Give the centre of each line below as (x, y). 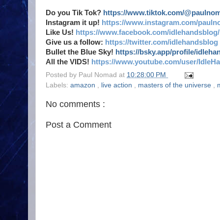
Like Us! (61, 32)
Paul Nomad (99, 75)
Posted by (62, 75)
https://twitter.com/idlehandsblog (162, 42)
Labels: (58, 85)
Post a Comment (79, 124)
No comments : (75, 104)
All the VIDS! (69, 62)
